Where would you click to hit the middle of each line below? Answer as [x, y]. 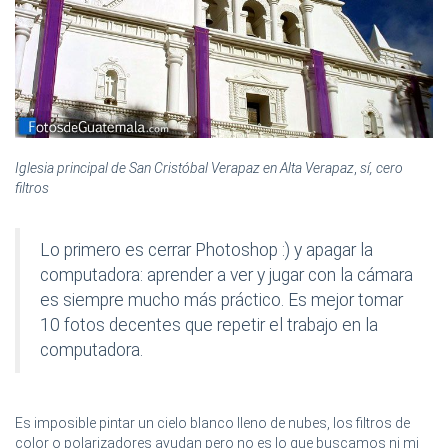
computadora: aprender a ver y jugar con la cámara [226, 275]
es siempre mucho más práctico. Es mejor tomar [221, 300]
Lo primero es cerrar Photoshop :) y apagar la [206, 250]
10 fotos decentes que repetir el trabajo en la [209, 325]
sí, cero [381, 168]
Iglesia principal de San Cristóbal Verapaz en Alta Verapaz [184, 168]
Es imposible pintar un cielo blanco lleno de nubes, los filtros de [212, 423]
